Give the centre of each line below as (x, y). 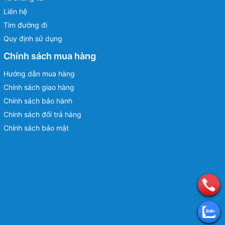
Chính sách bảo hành (38, 100)
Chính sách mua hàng (50, 56)
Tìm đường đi (25, 25)
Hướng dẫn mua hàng (39, 73)
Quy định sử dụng (33, 38)
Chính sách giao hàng (39, 87)
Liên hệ (15, 11)
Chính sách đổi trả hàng (42, 114)
